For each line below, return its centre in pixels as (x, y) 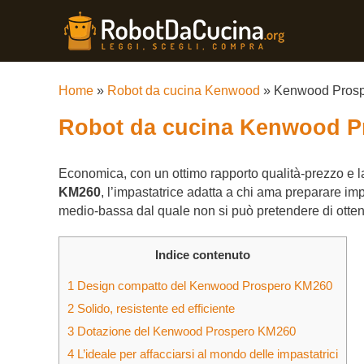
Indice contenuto (203, 255)
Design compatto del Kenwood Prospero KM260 (203, 286)
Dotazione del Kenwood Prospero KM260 (185, 331)
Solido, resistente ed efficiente (154, 309)
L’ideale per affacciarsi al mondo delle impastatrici (206, 354)
